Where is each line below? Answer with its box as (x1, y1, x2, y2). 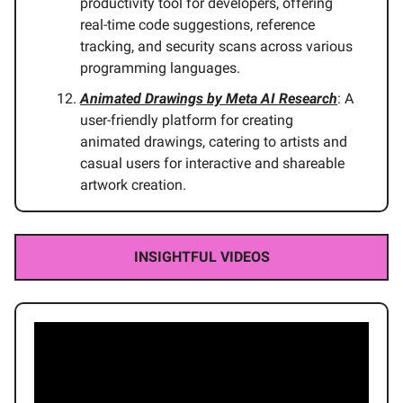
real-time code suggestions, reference (80, 16, 315, 34)
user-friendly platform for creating (80, 112, 293, 130)
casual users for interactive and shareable (80, 155, 345, 173)
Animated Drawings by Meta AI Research (80, 90, 337, 108)
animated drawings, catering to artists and (80, 133, 347, 151)
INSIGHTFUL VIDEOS (133, 248, 270, 266)
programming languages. (80, 59, 240, 77)
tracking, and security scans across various (80, 38, 353, 56)
